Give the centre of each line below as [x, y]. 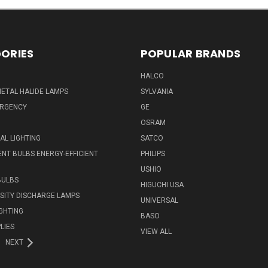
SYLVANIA [156, 92]
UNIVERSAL [159, 201]
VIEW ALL [156, 232]
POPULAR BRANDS [190, 54]
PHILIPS [153, 154]
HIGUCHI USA [162, 185]
